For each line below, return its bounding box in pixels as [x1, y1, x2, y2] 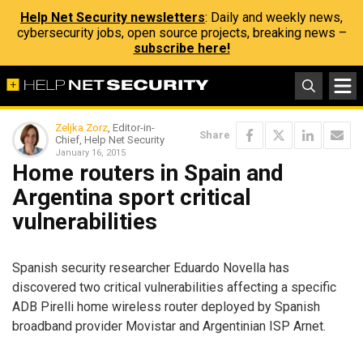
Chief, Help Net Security [55, 134, 164, 146]
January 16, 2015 [55, 147, 126, 158]
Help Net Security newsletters [20, 10, 205, 25]
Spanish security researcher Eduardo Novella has [12, 259, 289, 275]
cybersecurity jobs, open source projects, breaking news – [16, 25, 347, 41]
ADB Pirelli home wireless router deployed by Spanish [12, 298, 320, 314]
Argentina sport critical [12, 184, 251, 211]
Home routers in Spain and [12, 160, 284, 186]
